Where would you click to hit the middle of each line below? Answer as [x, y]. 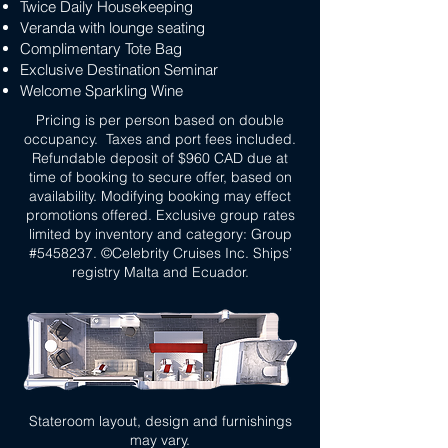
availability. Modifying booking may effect [160, 196]
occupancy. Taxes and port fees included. [160, 139]
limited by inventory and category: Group [160, 234]
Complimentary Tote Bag [101, 48]
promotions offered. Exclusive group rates [160, 215]
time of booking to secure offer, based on [160, 177]
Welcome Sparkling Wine [101, 90]
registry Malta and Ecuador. [160, 272]
